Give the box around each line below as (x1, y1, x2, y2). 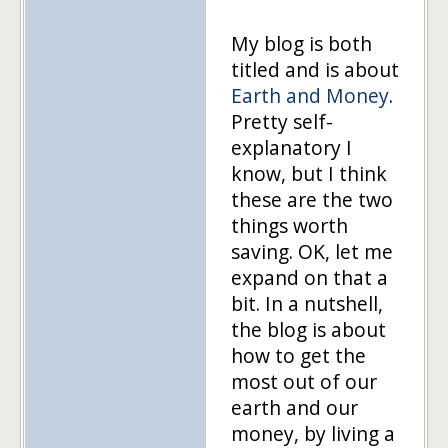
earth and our (231, 393, 358, 421)
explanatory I (231, 133, 352, 161)
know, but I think (231, 159, 387, 187)
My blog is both (231, 29, 372, 57)
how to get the (231, 341, 366, 369)
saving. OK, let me (231, 237, 393, 265)
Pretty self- (231, 107, 333, 135)
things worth (231, 211, 348, 239)
